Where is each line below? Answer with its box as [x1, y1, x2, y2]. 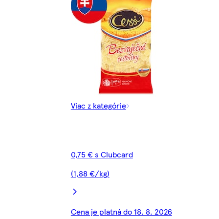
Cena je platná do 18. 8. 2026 [70, 206, 172, 218]
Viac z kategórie [70, 100, 126, 111]
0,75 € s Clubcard [70, 149, 133, 160]
